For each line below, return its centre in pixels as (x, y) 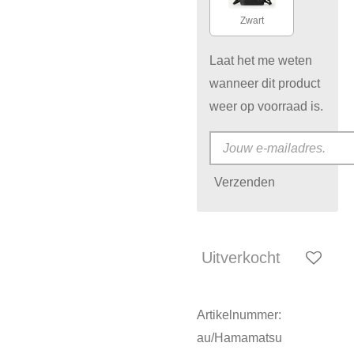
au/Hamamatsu (239, 338)
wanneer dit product (265, 83)
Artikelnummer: (239, 315)
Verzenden (245, 181)
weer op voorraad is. (267, 106)
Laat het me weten (261, 60)
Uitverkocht (241, 257)
